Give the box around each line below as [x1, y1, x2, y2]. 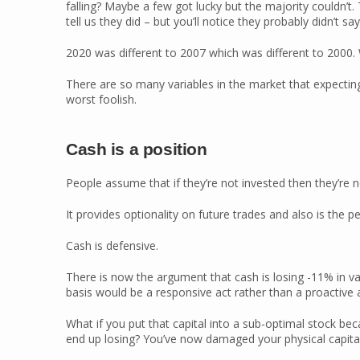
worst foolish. [66, 92, 137, 107]
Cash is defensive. [66, 238, 158, 253]
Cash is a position [66, 140, 207, 158]
